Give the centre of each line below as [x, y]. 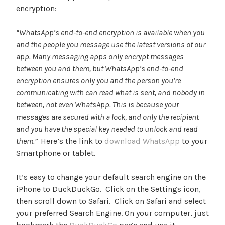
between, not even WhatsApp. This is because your [97, 105]
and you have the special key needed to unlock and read [107, 129]
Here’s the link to [73, 141]
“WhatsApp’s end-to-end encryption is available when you [110, 33]
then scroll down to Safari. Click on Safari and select [111, 201]
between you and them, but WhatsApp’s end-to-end [100, 69]
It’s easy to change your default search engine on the [111, 177]
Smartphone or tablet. [56, 153]
